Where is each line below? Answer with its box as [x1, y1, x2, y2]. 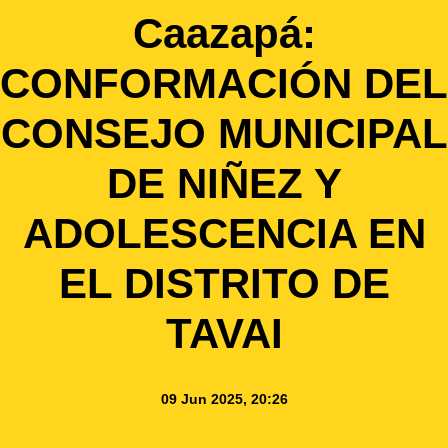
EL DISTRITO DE [58, 260, 390, 307]
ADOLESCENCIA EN [22, 210, 426, 257]
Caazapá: [132, 10, 316, 57]
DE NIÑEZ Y [106, 160, 342, 207]
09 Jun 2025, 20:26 [160, 391, 288, 407]
